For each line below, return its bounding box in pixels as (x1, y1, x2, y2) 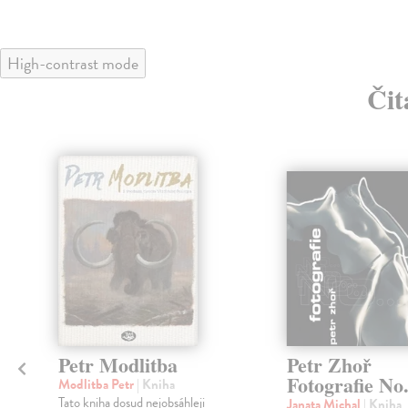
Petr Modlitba (57, 350, 178, 381)
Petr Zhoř (286, 350, 372, 381)
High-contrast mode (7, 50, 138, 76)
